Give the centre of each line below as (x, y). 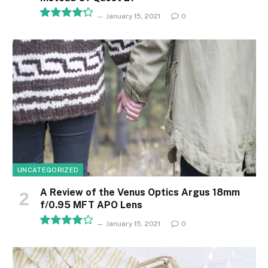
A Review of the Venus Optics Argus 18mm (140, 193)
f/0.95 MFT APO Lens (91, 205)
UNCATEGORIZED (48, 170)
